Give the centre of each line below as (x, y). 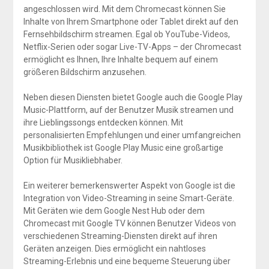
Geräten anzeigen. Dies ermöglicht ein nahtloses (114, 249)
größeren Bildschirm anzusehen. (85, 72)
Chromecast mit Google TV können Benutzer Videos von (129, 224)
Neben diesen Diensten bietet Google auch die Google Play (133, 98)
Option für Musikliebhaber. (73, 161)
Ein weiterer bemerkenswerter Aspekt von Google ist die (129, 186)
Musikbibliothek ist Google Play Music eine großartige (123, 148)
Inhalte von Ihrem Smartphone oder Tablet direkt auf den (131, 22)
